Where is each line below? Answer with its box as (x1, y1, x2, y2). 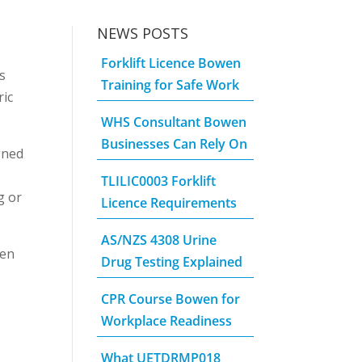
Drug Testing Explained (101, 253, 243, 271)
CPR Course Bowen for (101, 290, 241, 309)
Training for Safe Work (101, 76, 240, 95)
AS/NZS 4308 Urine (101, 231, 217, 250)
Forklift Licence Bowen (101, 54, 242, 73)
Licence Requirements (101, 194, 238, 213)
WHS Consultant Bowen (101, 113, 247, 132)
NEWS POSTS (97, 23, 189, 44)
